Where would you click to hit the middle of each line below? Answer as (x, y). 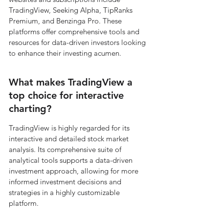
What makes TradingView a (72, 82)
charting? (30, 109)
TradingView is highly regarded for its (70, 128)
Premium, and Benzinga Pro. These (66, 21)
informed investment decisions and (66, 182)
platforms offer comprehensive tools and (75, 32)
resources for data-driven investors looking (78, 42)
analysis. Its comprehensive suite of (66, 149)
